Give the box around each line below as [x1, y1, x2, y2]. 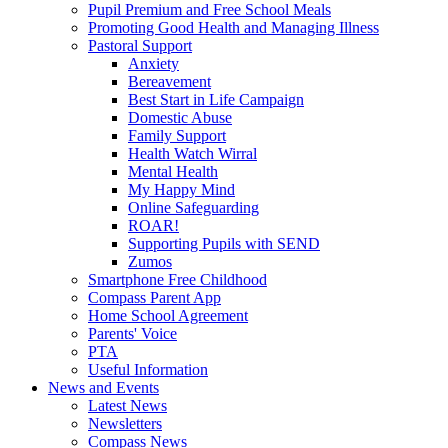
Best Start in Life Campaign [128, 90, 304, 108]
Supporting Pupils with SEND [128, 234, 320, 252]
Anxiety [128, 54, 179, 72]
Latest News [88, 396, 167, 414]
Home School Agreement [88, 306, 248, 324]
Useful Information [88, 360, 208, 378]
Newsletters [88, 414, 162, 432]
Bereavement [128, 72, 211, 90]
